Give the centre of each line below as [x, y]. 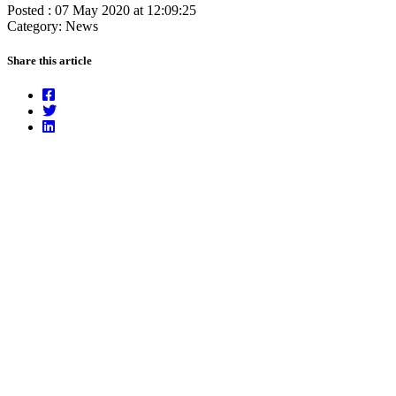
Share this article [49, 61]
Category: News [53, 26]
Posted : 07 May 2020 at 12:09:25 [102, 10]
